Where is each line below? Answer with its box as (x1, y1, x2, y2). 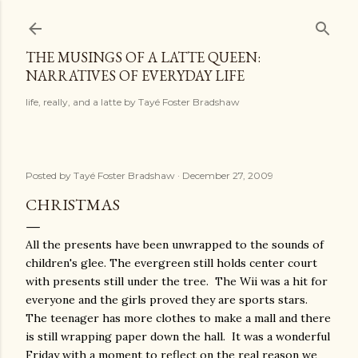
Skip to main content (113, 10, 245, 30)
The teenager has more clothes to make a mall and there (26, 311, 331, 325)
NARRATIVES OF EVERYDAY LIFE (26, 66, 245, 85)
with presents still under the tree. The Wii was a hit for (26, 274, 328, 288)
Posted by (26, 169, 74, 181)
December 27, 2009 (182, 169, 273, 181)
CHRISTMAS (26, 194, 120, 215)
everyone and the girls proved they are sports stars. (26, 292, 311, 307)
